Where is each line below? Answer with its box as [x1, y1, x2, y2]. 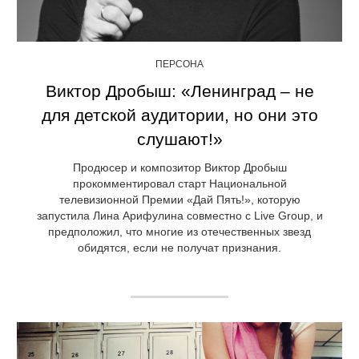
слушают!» [136, 129, 223, 148]
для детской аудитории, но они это [41, 105, 318, 124]
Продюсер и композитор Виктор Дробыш [72, 160, 287, 174]
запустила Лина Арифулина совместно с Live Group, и [36, 208, 323, 222]
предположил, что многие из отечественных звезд [48, 224, 311, 238]
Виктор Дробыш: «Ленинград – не [45, 81, 314, 100]
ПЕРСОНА [155, 58, 204, 70]
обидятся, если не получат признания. [78, 240, 281, 254]
